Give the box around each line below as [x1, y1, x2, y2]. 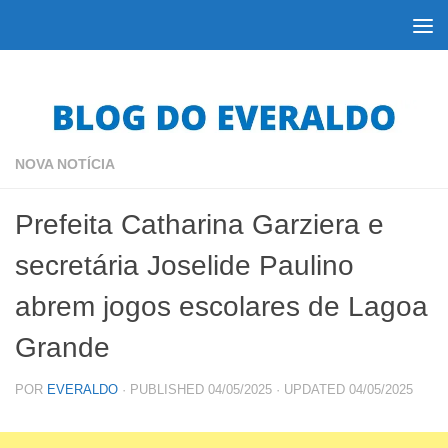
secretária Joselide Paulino [15, 250, 354, 281]
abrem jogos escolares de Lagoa [15, 291, 428, 322]
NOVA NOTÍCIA [15, 156, 115, 172]
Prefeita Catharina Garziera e [15, 209, 384, 240]
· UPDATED [272, 382, 349, 397]
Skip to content [27, 19, 142, 36]
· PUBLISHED [122, 382, 208, 397]
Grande [15, 332, 110, 363]
